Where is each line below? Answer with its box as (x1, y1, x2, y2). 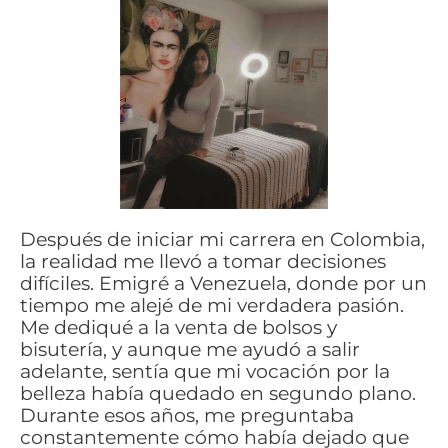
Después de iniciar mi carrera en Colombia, (20, 227, 425, 251)
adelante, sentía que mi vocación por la (20, 359, 390, 383)
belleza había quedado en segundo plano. (20, 381, 416, 405)
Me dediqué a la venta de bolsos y (20, 315, 337, 339)
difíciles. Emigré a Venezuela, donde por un (20, 271, 427, 295)
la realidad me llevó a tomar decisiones (20, 249, 386, 273)
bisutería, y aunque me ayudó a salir (20, 337, 360, 361)
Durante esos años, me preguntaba (20, 403, 354, 427)
